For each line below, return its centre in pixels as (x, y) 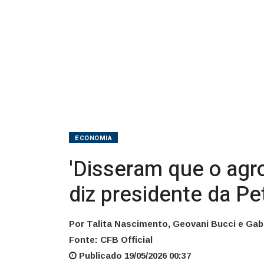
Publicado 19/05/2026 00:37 (134, 255)
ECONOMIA (94, 138)
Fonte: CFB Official (111, 239)
